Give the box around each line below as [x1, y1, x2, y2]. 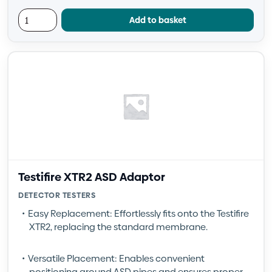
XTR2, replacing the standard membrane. [29, 220, 208, 233]
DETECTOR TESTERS [18, 190, 96, 200]
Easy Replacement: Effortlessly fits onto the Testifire [28, 207, 249, 220]
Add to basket [129, 13, 186, 26]
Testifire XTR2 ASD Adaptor [18, 169, 165, 185]
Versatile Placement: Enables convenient [28, 252, 205, 265]
